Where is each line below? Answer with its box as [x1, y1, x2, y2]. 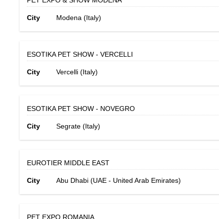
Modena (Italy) [56, 14, 101, 22]
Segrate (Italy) [56, 122, 100, 130]
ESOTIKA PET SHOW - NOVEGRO [27, 105, 135, 112]
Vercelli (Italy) [56, 68, 98, 76]
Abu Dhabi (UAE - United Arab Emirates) [56, 176, 181, 184]
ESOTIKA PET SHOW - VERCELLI [27, 50, 133, 58]
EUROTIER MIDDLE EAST [27, 159, 109, 167]
